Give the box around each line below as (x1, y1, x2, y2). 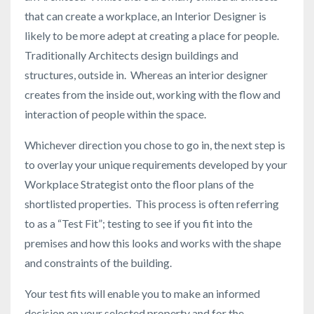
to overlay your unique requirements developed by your (25, 158, 287, 172)
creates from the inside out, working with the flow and (25, 88, 280, 102)
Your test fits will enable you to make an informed (25, 287, 260, 301)
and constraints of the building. (25, 256, 174, 270)
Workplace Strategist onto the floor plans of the (25, 177, 254, 191)
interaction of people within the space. (25, 107, 206, 121)
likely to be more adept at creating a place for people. (25, 29, 281, 43)
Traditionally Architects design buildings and (25, 48, 238, 62)
